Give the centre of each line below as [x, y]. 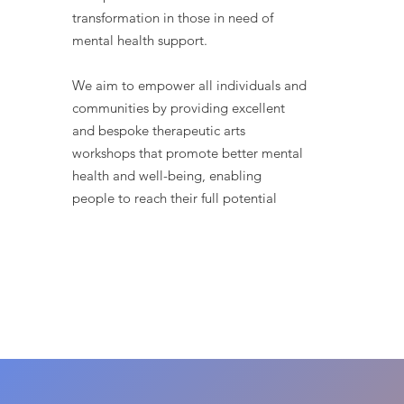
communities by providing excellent [179, 108]
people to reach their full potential [174, 198]
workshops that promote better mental [188, 153]
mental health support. [140, 40]
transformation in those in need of [173, 18]
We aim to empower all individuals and [189, 85]
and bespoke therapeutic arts [159, 130]
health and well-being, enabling [167, 175]
